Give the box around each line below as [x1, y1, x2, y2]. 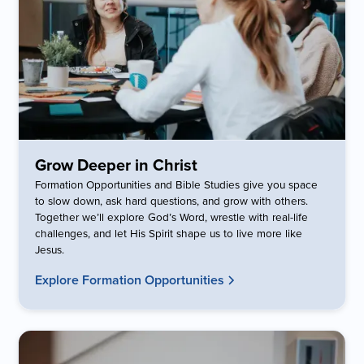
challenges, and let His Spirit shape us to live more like [35, 225, 303, 241]
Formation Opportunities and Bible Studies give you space [35, 176, 318, 193]
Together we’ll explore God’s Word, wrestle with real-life [35, 209, 309, 225]
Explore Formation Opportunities [35, 271, 225, 290]
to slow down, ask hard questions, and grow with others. [35, 193, 309, 209]
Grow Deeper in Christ [35, 153, 198, 177]
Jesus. [35, 241, 65, 258]
